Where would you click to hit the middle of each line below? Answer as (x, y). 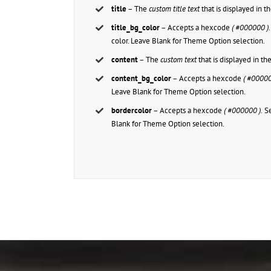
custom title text (175, 9)
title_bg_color (136, 28)
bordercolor (132, 111)
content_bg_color (142, 79)
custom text (179, 60)
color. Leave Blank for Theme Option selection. (188, 41)
